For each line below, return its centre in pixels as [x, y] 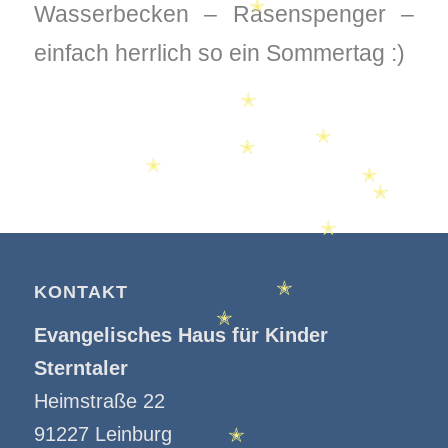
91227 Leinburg [102, 434]
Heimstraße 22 [99, 401]
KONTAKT [80, 292]
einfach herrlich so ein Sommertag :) [219, 52]
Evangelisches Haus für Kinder [180, 335]
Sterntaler [80, 368]
